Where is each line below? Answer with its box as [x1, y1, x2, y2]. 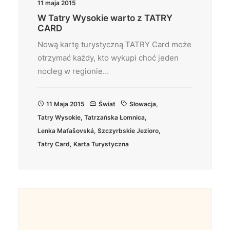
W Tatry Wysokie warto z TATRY [37, 13, 172, 23]
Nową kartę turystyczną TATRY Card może [37, 40, 191, 49]
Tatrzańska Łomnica [84, 113, 145, 121]
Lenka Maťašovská [37, 127, 94, 135]
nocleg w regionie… [37, 66, 109, 76]
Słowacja [129, 100, 156, 108]
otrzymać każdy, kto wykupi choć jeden [37, 53, 179, 63]
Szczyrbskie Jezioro [98, 127, 159, 135]
